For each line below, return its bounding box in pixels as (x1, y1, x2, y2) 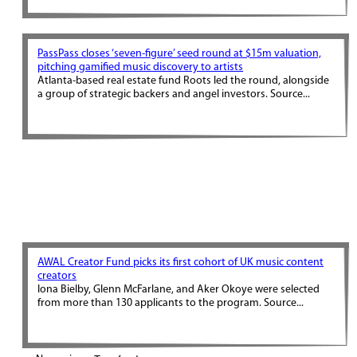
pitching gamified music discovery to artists (37, 61, 244, 73)
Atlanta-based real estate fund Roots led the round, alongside (37, 75, 330, 87)
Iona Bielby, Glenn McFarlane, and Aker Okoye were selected (37, 284, 320, 296)
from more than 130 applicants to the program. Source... (37, 297, 304, 309)
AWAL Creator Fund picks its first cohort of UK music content (37, 257, 324, 269)
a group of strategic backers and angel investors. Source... (37, 88, 311, 100)
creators (37, 270, 77, 282)
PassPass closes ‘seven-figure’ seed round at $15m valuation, (37, 48, 322, 60)
